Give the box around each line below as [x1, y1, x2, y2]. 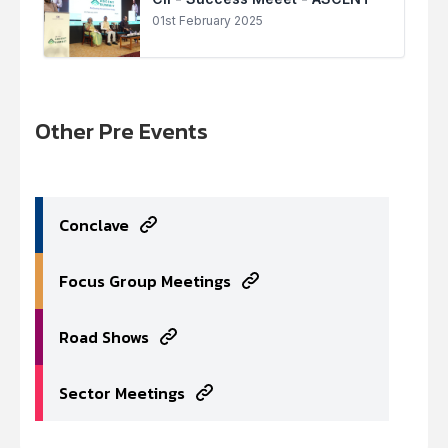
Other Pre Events [35, 115, 208, 148]
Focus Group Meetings [59, 269, 231, 293]
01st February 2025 [152, 13, 263, 28]
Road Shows [59, 325, 149, 349]
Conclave [59, 213, 129, 237]
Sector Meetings [59, 381, 185, 405]
